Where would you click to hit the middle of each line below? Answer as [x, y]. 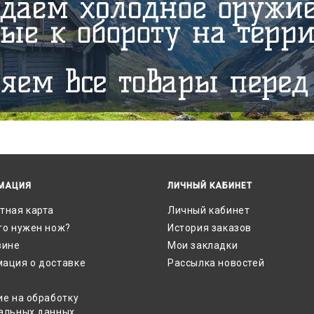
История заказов [210, 228]
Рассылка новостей [216, 263]
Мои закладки [203, 246]
